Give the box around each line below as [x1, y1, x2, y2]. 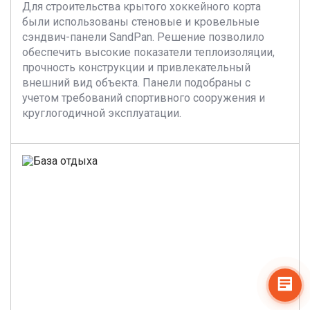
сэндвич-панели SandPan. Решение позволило [22, 30, 264, 44]
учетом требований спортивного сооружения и [22, 91, 265, 104]
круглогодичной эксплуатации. [22, 107, 181, 120]
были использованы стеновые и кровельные [22, 15, 259, 28]
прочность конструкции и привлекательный [22, 61, 250, 74]
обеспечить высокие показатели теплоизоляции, [22, 46, 275, 59]
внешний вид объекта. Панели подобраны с [22, 76, 250, 89]
